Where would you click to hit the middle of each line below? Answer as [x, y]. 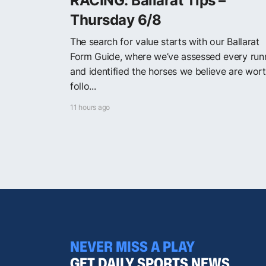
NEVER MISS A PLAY [132, 246]
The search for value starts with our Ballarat [165, 41]
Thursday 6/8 [116, 20]
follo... [83, 86]
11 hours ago [90, 107]
